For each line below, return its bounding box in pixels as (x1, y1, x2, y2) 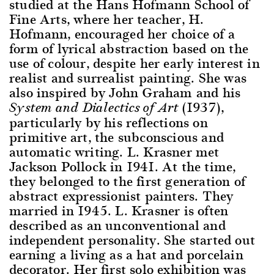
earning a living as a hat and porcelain (9, 243, 243, 265)
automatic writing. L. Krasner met (9, 141, 220, 162)
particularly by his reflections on (9, 111, 208, 133)
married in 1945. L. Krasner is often (9, 199, 229, 221)
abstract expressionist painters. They (9, 185, 234, 206)
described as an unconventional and (9, 214, 226, 235)
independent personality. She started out (9, 229, 256, 250)
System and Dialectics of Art (9, 99, 179, 116)
